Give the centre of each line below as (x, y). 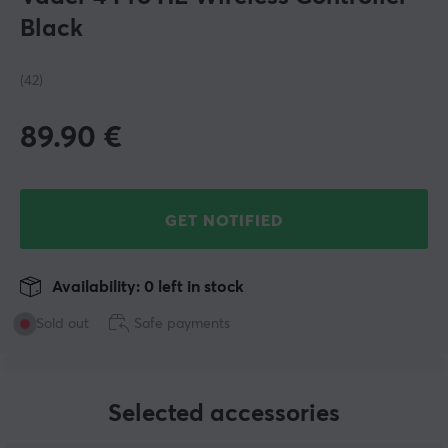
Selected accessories (224, 414)
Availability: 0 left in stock (146, 287)
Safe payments (182, 324)
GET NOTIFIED (224, 221)
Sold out (62, 324)
